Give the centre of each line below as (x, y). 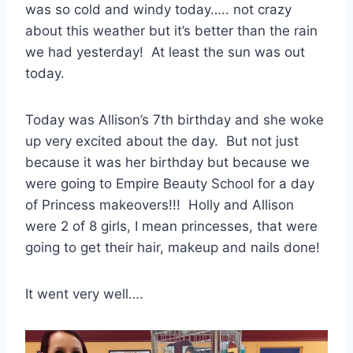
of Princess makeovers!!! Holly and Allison (160, 204)
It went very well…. (84, 294)
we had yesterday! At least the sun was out (165, 52)
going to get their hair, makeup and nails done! (173, 247)
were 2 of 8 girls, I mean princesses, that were (171, 226)
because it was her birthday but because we (167, 162)
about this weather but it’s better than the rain (171, 30)
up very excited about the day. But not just (162, 141)
